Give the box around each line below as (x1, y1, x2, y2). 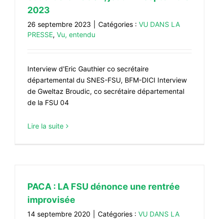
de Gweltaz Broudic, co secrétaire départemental (27, 87, 184, 95)
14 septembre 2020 (27, 210, 90, 218)
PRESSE (27, 30, 53, 39)
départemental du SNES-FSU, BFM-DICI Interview (27, 76, 187, 84)
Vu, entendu (57, 30, 95, 39)
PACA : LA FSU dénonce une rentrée (27, 181, 180, 192)
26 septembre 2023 (27, 20, 91, 28)
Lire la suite (27, 122, 64, 130)
